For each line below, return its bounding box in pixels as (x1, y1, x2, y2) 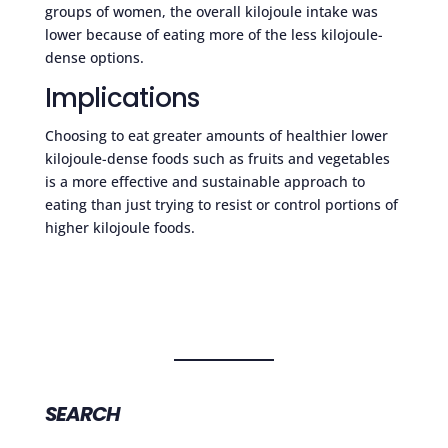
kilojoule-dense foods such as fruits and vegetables (44, 148, 390, 168)
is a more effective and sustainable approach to (44, 171, 365, 191)
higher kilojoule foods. (44, 217, 195, 237)
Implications (44, 79, 199, 116)
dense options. (44, 47, 144, 67)
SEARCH (44, 400, 120, 429)
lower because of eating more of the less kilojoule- (44, 24, 383, 44)
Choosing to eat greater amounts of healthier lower (44, 125, 388, 145)
